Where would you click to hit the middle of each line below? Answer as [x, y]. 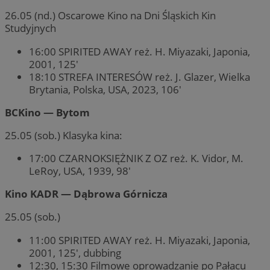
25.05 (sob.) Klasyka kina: [64, 135]
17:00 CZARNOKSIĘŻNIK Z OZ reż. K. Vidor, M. [136, 159]
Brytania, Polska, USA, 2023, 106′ [105, 89]
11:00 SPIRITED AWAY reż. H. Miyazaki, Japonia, [140, 240]
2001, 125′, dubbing [75, 253]
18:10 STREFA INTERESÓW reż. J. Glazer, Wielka [140, 77]
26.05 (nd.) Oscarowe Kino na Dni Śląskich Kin [110, 16]
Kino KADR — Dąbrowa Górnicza [86, 194]
